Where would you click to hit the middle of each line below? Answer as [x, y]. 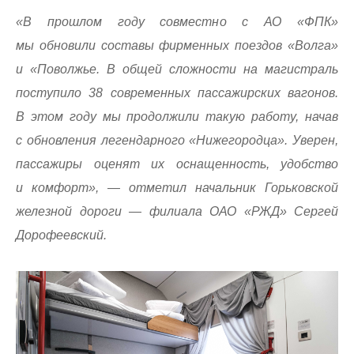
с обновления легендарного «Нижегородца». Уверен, [177, 140]
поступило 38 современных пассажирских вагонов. [177, 92]
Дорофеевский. [61, 235]
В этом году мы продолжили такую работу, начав [177, 116]
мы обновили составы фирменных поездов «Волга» [177, 45]
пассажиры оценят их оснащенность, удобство [177, 164]
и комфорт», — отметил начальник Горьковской [177, 187]
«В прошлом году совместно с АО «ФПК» [177, 21]
